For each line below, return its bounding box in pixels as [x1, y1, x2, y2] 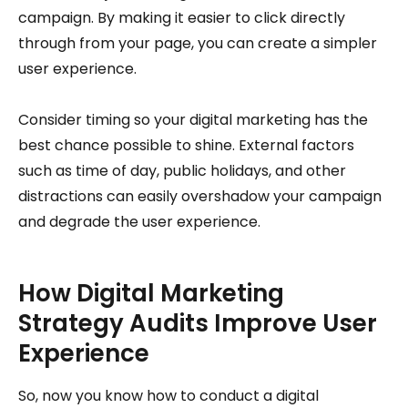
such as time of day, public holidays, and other [18, 160, 346, 182]
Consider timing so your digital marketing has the [18, 109, 368, 131]
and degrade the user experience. [18, 211, 260, 233]
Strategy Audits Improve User [18, 307, 377, 341]
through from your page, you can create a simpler [18, 33, 377, 55]
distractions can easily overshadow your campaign [18, 186, 382, 208]
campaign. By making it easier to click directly [18, 7, 345, 29]
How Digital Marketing [18, 277, 284, 311]
